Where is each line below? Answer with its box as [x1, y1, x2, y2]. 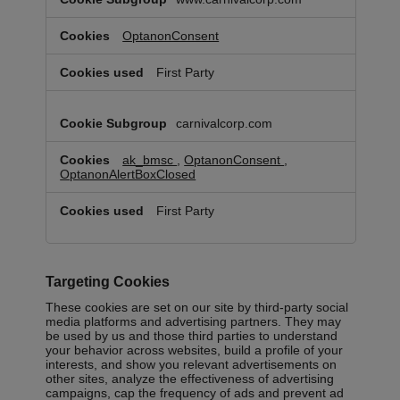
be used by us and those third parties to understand [46, 329, 338, 344]
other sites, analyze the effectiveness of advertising [46, 371, 335, 387]
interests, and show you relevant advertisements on [46, 357, 337, 372]
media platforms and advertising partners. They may [46, 314, 342, 329]
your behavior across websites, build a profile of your [46, 343, 344, 358]
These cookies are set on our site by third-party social [46, 300, 349, 315]
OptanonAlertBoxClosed [60, 167, 196, 182]
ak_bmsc [122, 153, 178, 168]
